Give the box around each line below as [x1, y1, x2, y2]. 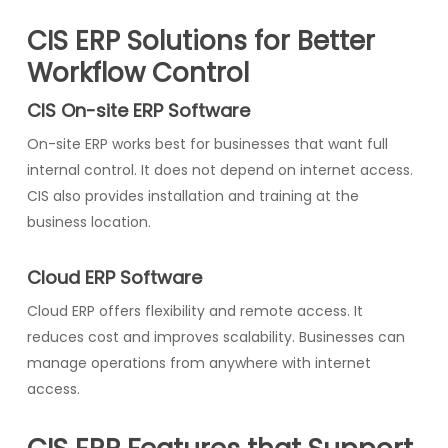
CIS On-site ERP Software [26, 97, 250, 123]
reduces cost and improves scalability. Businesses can [26, 326, 405, 347]
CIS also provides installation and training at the [26, 185, 359, 206]
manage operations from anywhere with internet [26, 352, 371, 373]
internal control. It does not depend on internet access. [26, 159, 413, 180]
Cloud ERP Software [26, 264, 202, 290]
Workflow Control [26, 54, 249, 91]
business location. [26, 211, 151, 232]
